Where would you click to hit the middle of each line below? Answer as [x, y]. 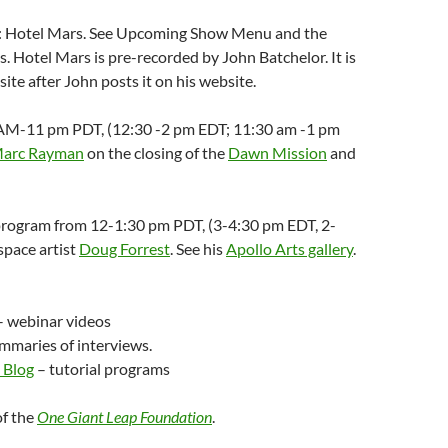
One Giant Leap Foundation [124, 416]
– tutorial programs [102, 368]
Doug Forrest [124, 248]
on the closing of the [156, 152]
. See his [198, 248]
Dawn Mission [277, 152]
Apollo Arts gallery [289, 248]
